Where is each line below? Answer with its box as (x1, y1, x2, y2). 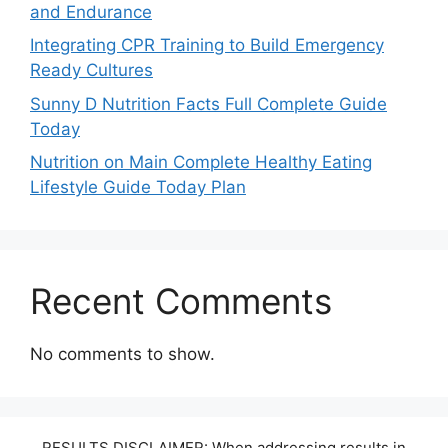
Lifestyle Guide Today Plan (30, 177, 246, 197)
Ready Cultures (30, 60, 153, 80)
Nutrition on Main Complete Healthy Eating (30, 152, 372, 172)
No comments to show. (30, 344, 215, 364)
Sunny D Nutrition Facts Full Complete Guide (30, 93, 387, 114)
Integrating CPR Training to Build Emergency (30, 35, 384, 55)
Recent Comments (30, 280, 332, 322)
